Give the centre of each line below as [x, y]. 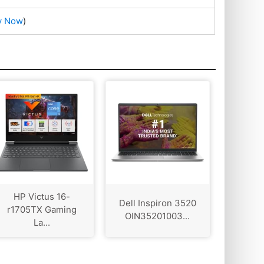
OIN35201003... [158, 216]
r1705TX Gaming [42, 210]
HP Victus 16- [42, 197]
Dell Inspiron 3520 [157, 203]
